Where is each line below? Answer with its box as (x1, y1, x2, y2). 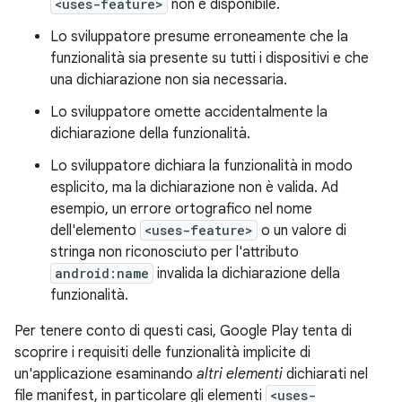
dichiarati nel (283, 365, 368, 383)
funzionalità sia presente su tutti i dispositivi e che (50, 49, 369, 67)
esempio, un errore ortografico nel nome (50, 200, 312, 218)
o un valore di (258, 222, 346, 240)
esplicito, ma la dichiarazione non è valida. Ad (50, 179, 338, 197)
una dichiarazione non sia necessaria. (50, 71, 287, 89)
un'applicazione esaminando (14, 365, 197, 383)
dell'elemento (50, 222, 140, 240)
